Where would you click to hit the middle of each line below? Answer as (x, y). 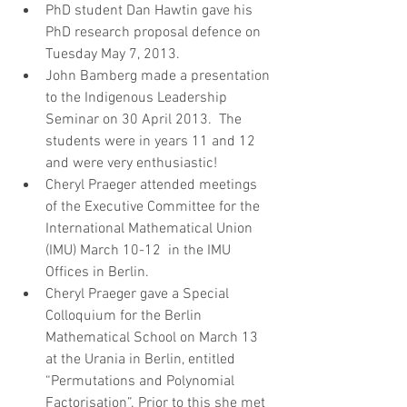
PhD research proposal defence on (155, 32)
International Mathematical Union (151, 228)
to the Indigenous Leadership (138, 98)
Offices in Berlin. (103, 272)
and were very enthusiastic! (135, 163)
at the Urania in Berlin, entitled (142, 359)
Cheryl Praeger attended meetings (153, 185)
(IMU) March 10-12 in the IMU (140, 250)
